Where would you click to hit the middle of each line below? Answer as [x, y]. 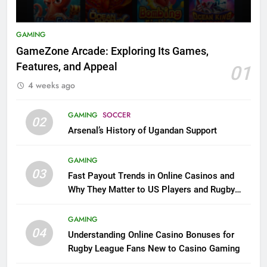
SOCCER [116, 115]
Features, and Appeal [67, 66]
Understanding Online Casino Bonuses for [151, 235]
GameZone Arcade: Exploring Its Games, [112, 51]
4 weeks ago [52, 85]
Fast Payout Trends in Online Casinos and [151, 176]
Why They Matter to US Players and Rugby [151, 189]
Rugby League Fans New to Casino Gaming [154, 248]
